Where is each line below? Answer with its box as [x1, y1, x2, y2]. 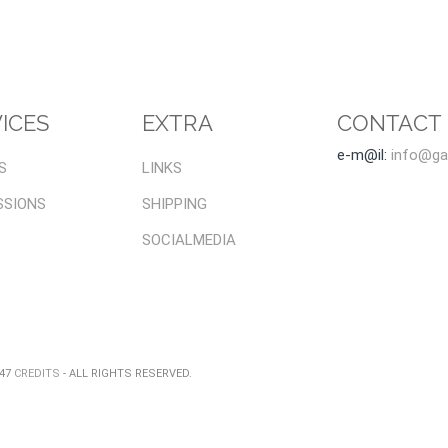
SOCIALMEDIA [141, 231, 236, 249]
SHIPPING [141, 195, 207, 213]
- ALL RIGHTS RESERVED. [60, 367, 192, 380]
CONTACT [336, 110, 442, 136]
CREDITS [14, 367, 60, 380]
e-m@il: [336, 146, 391, 164]
